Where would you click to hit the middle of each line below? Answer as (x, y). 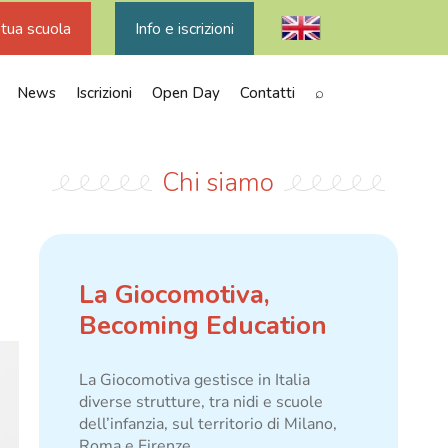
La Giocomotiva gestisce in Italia (194, 380)
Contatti (267, 93)
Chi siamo (218, 182)
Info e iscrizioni (184, 29)
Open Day (186, 93)
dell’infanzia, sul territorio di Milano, (207, 424)
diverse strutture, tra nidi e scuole (200, 402)
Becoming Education (202, 325)
